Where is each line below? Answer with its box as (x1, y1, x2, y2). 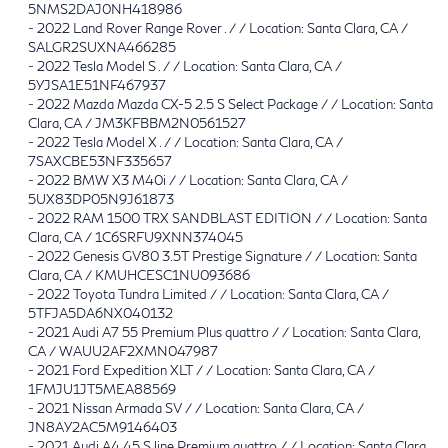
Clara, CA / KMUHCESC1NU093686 (28, 266, 250, 283)
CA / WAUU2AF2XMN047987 (28, 342, 218, 359)
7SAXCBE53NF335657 (28, 152, 172, 169)
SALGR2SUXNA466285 (28, 38, 176, 55)
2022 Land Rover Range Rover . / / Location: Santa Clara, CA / (37, 19, 408, 36)
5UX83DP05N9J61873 (28, 190, 174, 207)
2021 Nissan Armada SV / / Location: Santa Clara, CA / (37, 399, 364, 416)
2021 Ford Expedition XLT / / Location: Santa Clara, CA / (37, 361, 375, 378)
